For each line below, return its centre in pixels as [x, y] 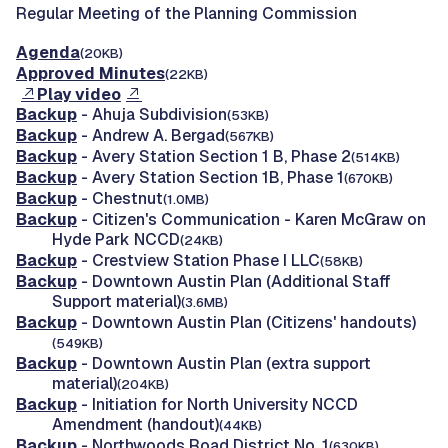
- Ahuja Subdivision [152, 114]
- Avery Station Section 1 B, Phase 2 [214, 156]
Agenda [48, 52]
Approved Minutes [90, 73]
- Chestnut [120, 198]
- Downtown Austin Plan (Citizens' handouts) [246, 322]
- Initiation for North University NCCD [217, 404]
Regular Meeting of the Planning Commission [186, 13]
